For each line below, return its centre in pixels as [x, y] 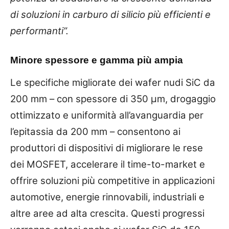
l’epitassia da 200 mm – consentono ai [95, 131]
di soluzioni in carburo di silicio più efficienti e [110, 14]
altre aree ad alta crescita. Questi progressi [107, 213]
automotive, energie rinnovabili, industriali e [107, 197]
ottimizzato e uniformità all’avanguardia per [107, 115]
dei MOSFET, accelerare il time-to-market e [108, 164]
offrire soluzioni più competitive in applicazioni [112, 180]
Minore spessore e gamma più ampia [97, 60]
